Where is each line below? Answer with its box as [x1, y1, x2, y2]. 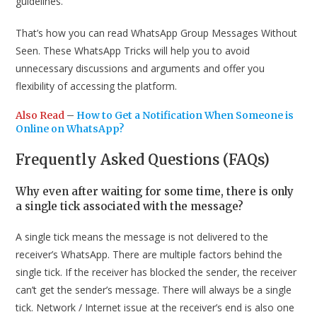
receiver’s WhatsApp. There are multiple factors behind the [16, 247, 283, 261]
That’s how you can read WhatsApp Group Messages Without [16, 25, 298, 40]
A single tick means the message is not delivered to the [16, 229, 269, 243]
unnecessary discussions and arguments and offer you [16, 61, 265, 75]
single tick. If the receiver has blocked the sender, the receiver [16, 265, 297, 279]
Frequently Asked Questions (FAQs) [16, 150, 270, 168]
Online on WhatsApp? [16, 122, 125, 135]
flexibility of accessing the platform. [16, 79, 178, 93]
